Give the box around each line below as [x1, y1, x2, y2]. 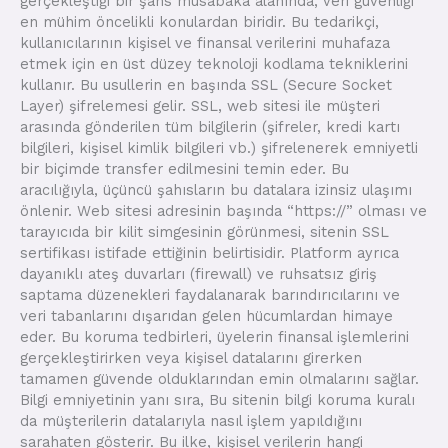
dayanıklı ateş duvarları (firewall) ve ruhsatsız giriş [20, 265, 377, 284]
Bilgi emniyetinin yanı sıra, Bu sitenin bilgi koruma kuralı [20, 391, 415, 410]
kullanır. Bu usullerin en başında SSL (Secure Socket [20, 76, 392, 95]
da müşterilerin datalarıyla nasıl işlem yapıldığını [20, 412, 362, 431]
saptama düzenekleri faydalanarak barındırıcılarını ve [20, 286, 400, 305]
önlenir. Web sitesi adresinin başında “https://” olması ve [20, 202, 427, 221]
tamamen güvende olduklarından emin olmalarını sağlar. [20, 370, 419, 389]
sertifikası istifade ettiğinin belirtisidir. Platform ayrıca [20, 244, 399, 263]
